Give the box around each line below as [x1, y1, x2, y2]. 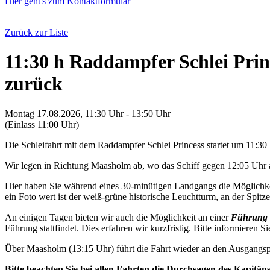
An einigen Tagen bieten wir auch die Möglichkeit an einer [5, 212, 231, 222]
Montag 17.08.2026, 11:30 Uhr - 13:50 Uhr [5, 108, 171, 119]
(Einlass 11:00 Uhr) [5, 119, 79, 130]
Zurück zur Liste [5, 27, 68, 37]
